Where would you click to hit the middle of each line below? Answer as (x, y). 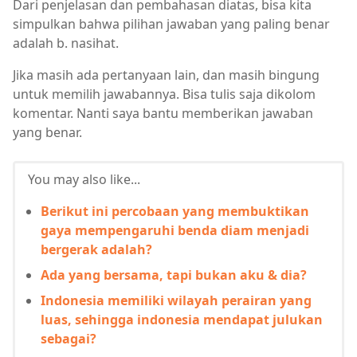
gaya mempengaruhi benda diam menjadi (175, 230)
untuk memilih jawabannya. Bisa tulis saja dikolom (164, 94)
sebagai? (69, 339)
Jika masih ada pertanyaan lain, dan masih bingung (166, 75)
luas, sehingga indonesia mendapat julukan (182, 320)
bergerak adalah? (96, 249)
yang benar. (47, 132)
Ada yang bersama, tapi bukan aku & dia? (174, 275)
